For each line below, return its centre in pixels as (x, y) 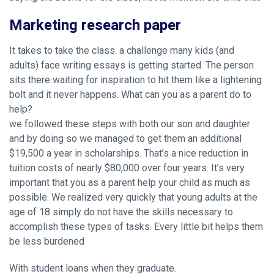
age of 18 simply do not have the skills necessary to (121, 212)
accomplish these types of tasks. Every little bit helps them (136, 227)
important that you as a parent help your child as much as (130, 183)
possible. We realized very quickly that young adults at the (133, 197)
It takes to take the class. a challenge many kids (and (122, 50)
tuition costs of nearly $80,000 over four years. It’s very (127, 168)
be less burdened (47, 241)
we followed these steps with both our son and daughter (130, 124)
